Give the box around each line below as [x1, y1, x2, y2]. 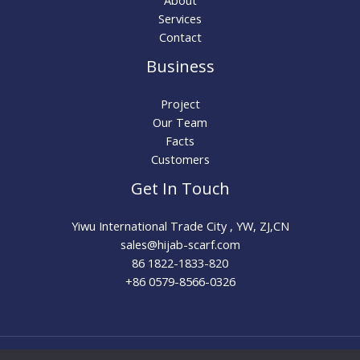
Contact [158, 29, 202, 46]
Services [158, 10, 202, 27]
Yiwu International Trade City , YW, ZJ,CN [71, 218, 289, 235]
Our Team [153, 114, 207, 131]
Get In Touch [130, 178, 230, 200]
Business [145, 55, 215, 78]
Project [160, 96, 200, 112]
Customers [150, 151, 210, 168]
